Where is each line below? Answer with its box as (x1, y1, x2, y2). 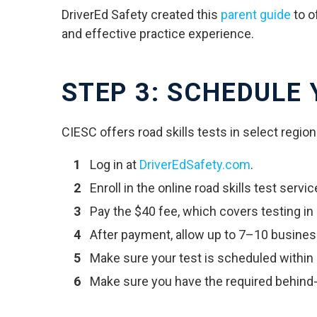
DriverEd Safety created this (62, 7, 221, 22)
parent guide (221, 7, 291, 22)
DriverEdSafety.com (139, 157, 250, 173)
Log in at (90, 157, 137, 173)
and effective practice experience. (62, 26, 254, 41)
